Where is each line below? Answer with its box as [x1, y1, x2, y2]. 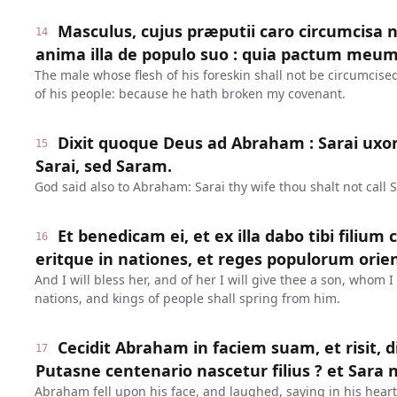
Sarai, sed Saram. [35, 155, 172, 176]
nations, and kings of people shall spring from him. [34, 290, 340, 307]
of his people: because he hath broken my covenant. [34, 85, 346, 102]
